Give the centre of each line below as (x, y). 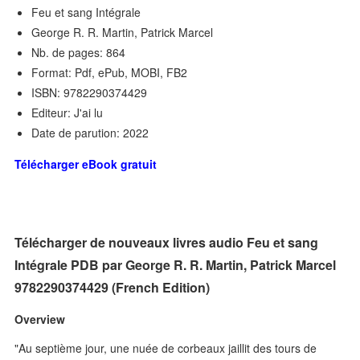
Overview (40, 319)
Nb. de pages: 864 (79, 52)
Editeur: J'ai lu (67, 112)
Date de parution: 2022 (90, 133)
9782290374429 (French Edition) (112, 287)
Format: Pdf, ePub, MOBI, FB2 (110, 72)
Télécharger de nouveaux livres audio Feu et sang (167, 242)
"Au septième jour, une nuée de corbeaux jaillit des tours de (166, 348)
